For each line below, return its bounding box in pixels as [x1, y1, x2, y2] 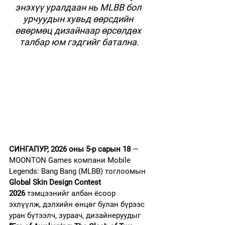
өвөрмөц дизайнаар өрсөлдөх [15, 25, 143, 36]
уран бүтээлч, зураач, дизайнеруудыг [9, 211, 143, 220]
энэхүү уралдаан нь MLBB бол [15, 2, 143, 13]
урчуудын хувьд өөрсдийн [23, 14, 135, 24]
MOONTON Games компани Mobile [9, 156, 133, 165]
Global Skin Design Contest [9, 178, 103, 187]
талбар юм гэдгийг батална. [19, 37, 139, 47]
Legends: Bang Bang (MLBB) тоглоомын [9, 167, 148, 176]
